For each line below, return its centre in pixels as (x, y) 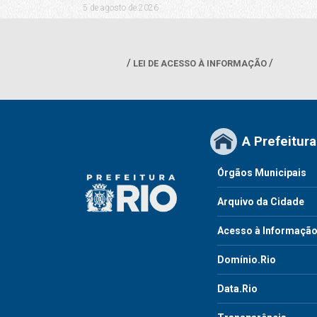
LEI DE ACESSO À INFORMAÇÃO (200, 63)
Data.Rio (237, 289)
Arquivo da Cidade (261, 202)
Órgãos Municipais (262, 173)
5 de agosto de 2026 (120, 8)
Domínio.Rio (247, 260)
